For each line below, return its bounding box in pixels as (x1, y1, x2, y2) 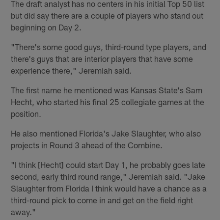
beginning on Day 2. (11, 22, 82, 32)
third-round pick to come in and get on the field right (11, 194, 193, 205)
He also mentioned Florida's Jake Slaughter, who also (11, 128, 201, 138)
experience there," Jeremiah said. (11, 65, 132, 75)
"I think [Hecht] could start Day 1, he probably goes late (11, 159, 206, 169)
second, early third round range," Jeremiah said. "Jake (11, 171, 206, 181)
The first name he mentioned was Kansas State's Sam (11, 84, 203, 95)
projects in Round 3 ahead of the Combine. (11, 139, 163, 150)
